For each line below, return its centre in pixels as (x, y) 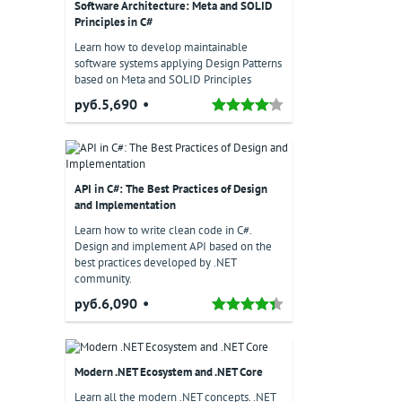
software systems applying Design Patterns (178, 63)
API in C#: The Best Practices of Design (171, 189)
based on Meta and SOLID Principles (163, 79)
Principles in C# (114, 22)
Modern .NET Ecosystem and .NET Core (169, 372)
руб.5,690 (106, 104)
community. (103, 279)
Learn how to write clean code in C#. (163, 230)
